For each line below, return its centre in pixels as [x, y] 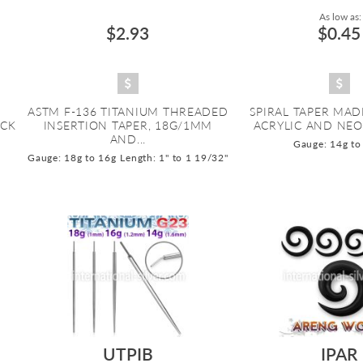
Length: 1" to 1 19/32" [174, 158]
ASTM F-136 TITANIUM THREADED [128, 112]
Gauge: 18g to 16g [72, 158]
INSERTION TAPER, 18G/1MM [128, 126]
